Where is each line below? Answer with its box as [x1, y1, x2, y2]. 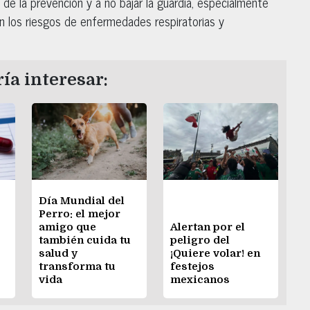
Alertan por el [170, 220, 245, 233]
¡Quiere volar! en [170, 246, 260, 259]
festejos [170, 259, 215, 273]
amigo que [39, 220, 96, 233]
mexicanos [170, 273, 230, 286]
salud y [39, 246, 77, 259]
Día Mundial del [39, 194, 125, 207]
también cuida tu [39, 233, 131, 246]
